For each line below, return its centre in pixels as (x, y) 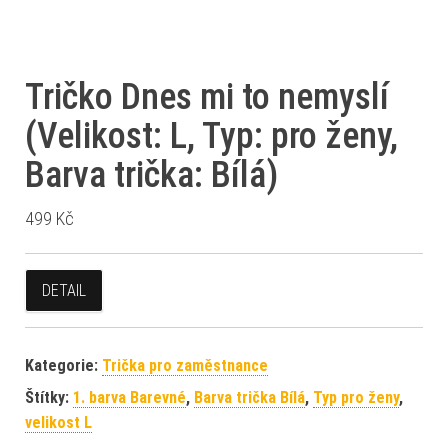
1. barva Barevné (129, 397)
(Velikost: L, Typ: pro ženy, (211, 136)
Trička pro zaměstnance (185, 365)
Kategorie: (63, 365)
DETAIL (64, 290)
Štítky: (49, 397)
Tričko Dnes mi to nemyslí (207, 97)
